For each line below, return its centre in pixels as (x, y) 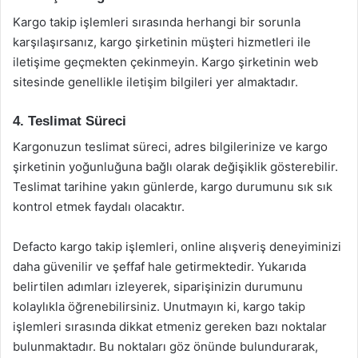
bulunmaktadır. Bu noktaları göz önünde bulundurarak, (165, 346)
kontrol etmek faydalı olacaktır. (99, 207)
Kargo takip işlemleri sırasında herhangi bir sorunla (157, 22)
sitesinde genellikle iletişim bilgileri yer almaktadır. (155, 82)
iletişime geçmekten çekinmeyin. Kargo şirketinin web (165, 62)
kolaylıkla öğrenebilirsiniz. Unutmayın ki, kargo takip (159, 306)
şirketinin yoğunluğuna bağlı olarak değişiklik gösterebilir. (175, 167)
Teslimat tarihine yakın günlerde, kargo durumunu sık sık (173, 187)
